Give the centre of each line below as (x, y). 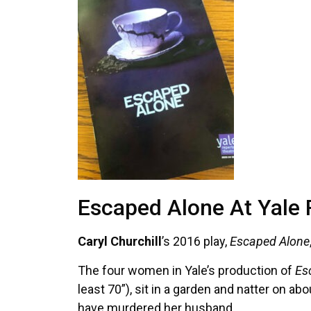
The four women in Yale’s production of (186, 270)
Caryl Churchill (120, 242)
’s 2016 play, (196, 242)
